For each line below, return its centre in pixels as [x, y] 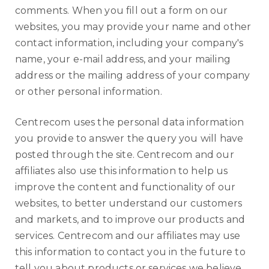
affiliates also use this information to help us [122, 171]
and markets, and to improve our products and [130, 219]
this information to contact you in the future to [130, 252]
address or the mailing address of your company [133, 75]
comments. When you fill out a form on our [122, 11]
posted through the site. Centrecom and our [125, 155]
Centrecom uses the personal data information [130, 122]
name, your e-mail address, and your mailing [123, 59]
